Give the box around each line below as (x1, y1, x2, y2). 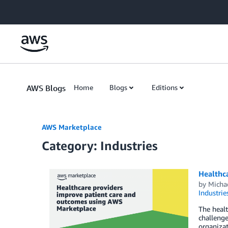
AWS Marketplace (42, 123, 102, 131)
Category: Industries (42, 138, 158, 153)
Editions (152, 83, 178, 92)
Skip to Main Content (5, 6, 72, 14)
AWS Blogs (26, 83, 66, 93)
